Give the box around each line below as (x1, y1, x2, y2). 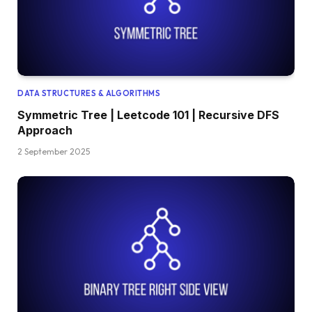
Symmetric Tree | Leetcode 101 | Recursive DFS (17, 108, 279, 123)
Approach (17, 123, 72, 138)
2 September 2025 (17, 146, 90, 157)
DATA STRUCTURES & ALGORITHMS (17, 88, 161, 99)
